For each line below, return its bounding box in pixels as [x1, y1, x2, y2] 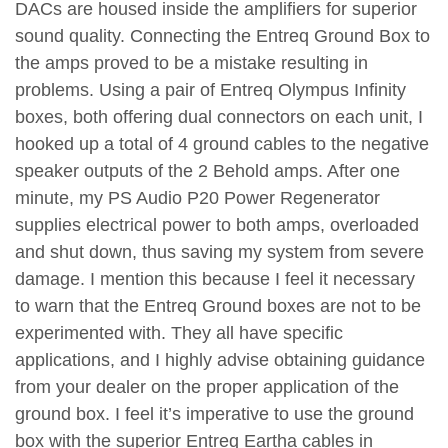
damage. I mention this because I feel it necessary [15, 268, 415, 289]
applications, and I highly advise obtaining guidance [15, 349, 425, 370]
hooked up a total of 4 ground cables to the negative [15, 133, 429, 154]
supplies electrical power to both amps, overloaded [15, 214, 419, 235]
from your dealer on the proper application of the [15, 376, 399, 397]
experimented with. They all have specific [15, 322, 343, 343]
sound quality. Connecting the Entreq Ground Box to [15, 25, 430, 46]
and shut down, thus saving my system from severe [15, 241, 424, 262]
